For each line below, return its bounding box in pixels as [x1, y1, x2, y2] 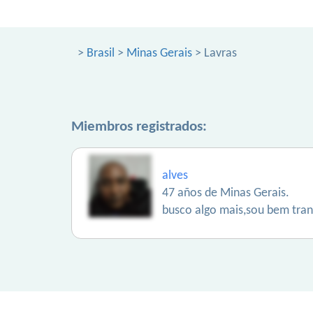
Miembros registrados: [71, 119, 207, 134]
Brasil [87, 47, 115, 60]
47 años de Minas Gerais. [162, 187, 289, 200]
